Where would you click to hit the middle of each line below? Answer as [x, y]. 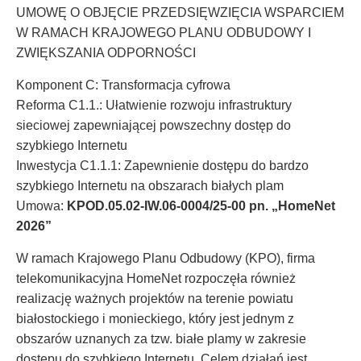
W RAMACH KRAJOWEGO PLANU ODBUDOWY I [164, 33]
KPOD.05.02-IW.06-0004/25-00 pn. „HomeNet [201, 206]
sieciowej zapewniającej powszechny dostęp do [154, 126]
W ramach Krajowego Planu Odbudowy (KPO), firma [166, 259]
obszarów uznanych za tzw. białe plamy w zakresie [161, 339]
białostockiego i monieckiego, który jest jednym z [155, 319]
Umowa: [41, 206]
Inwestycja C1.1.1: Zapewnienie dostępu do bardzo [162, 166]
